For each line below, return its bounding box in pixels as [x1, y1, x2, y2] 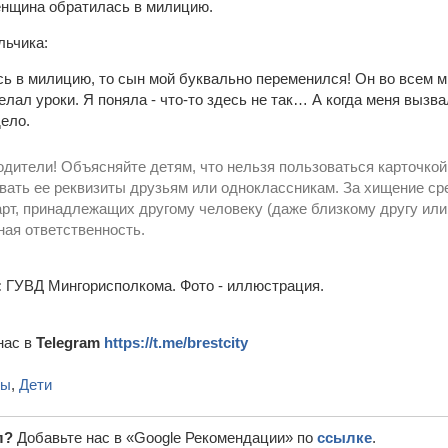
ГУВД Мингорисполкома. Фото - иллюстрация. [2, 277, 324, 294]
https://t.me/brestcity [104, 334, 248, 351]
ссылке [317, 429, 372, 446]
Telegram [36, 334, 104, 351]
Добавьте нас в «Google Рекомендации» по [17, 429, 317, 446]
